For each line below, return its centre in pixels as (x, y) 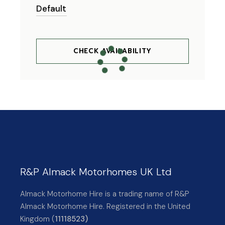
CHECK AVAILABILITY (113, 51)
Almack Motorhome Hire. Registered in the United (105, 207)
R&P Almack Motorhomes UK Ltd (96, 172)
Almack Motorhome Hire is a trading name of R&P (105, 194)
